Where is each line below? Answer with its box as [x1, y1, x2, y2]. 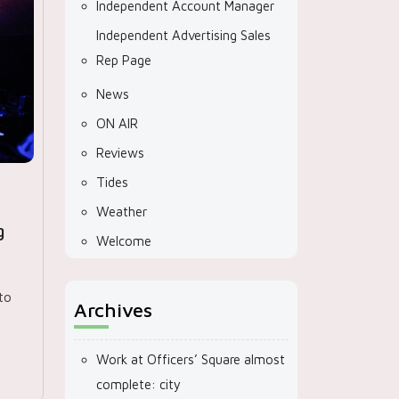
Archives [74, 298, 152, 322]
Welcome [96, 233, 151, 248]
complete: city [96, 377, 181, 392]
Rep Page [96, 53, 151, 68]
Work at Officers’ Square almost [96, 352, 285, 367]
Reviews [96, 145, 144, 160]
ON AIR [96, 116, 138, 131]
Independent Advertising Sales [96, 28, 271, 43]
